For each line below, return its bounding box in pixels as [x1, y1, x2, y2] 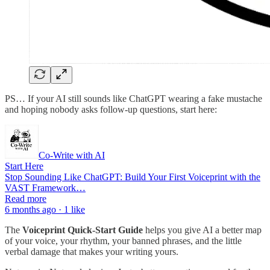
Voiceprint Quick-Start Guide [22, 225, 143, 236]
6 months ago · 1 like [5, 204, 85, 215]
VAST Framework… [5, 183, 86, 193]
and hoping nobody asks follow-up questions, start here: [5, 104, 217, 115]
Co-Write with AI [39, 150, 105, 161]
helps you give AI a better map [143, 225, 262, 236]
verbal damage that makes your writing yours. [5, 246, 178, 257]
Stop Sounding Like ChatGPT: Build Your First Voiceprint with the [5, 172, 260, 183]
